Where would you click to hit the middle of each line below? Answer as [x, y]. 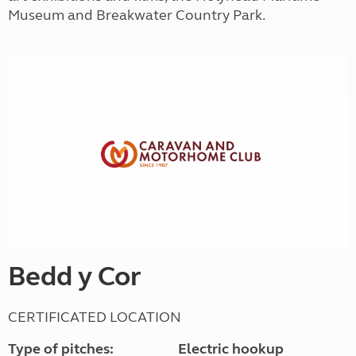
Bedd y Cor [75, 276]
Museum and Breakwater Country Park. [137, 15]
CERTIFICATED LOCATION [95, 317]
